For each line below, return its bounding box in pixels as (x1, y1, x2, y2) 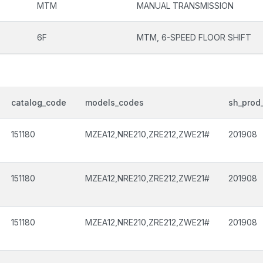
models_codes (85, 97, 144, 107)
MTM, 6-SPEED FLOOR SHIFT (137, 32, 251, 42)
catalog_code (11, 97, 66, 107)
